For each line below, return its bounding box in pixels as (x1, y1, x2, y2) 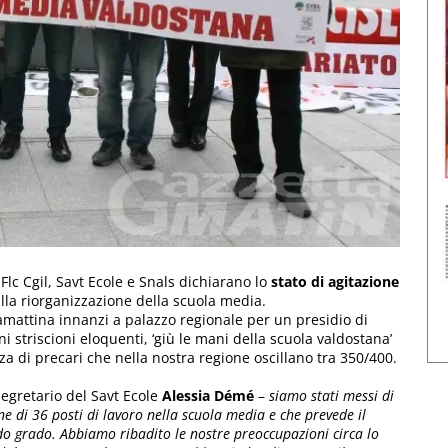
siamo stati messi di (269, 385, 394, 405)
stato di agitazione (271, 271, 399, 291)
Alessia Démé (162, 385, 254, 405)
